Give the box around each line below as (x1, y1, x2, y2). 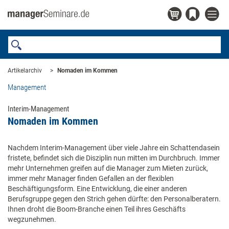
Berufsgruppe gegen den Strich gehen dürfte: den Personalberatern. (8, 195, 221, 203)
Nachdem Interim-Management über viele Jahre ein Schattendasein (8, 144, 220, 152)
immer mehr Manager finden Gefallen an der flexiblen (8, 174, 174, 182)
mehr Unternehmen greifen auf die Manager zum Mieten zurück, (8, 164, 208, 172)
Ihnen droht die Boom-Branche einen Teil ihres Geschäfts (8, 205, 186, 213)
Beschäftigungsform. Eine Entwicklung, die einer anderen (8, 185, 187, 193)
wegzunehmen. (8, 215, 56, 223)
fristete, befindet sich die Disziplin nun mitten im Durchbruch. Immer (8, 154, 220, 162)
